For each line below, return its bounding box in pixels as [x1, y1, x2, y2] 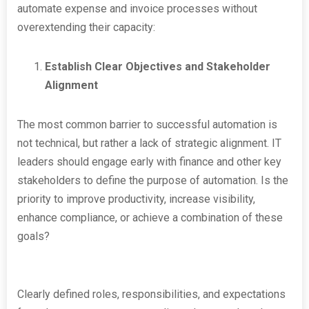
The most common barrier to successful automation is [17, 118, 277, 131]
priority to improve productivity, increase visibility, [17, 192, 255, 206]
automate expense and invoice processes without [17, 2, 257, 15]
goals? [17, 230, 50, 243]
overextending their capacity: [17, 21, 155, 34]
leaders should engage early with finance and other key [17, 155, 281, 168]
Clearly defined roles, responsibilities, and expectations [17, 288, 286, 301]
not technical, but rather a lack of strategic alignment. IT [17, 137, 281, 150]
